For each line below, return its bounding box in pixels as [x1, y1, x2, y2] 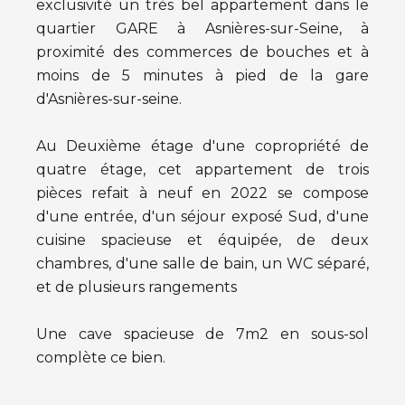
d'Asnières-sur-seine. [36, 90, 182, 108]
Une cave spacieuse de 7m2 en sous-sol [36, 325, 369, 343]
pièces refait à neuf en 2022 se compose [36, 184, 369, 202]
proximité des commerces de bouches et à [36, 43, 369, 61]
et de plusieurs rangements [36, 278, 237, 296]
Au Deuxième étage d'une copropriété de [36, 137, 369, 155]
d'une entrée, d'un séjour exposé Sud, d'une [36, 208, 369, 225]
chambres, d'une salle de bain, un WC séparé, [36, 255, 369, 272]
